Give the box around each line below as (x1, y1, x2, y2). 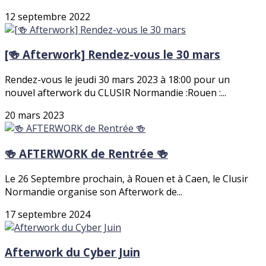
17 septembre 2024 (5, 207, 90, 221)
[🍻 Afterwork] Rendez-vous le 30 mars (5, 47, 220, 62)
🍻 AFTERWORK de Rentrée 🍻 (5, 145, 168, 161)
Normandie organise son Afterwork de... (5, 185, 182, 198)
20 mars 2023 (5, 109, 64, 122)
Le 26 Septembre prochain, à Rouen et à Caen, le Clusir (5, 172, 248, 185)
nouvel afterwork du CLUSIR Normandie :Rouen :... (5, 86, 226, 100)
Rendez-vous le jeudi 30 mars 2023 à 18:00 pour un (5, 73, 230, 87)
